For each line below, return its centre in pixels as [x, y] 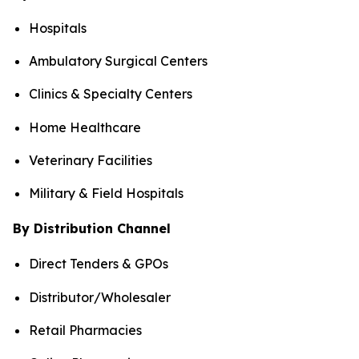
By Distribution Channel [92, 229]
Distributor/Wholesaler [100, 297]
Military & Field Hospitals [106, 194]
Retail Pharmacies [85, 331]
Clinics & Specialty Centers [111, 94]
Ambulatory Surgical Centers [118, 61]
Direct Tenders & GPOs [99, 264]
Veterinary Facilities [91, 161]
